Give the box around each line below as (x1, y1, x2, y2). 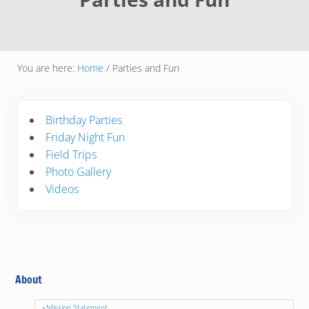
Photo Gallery (45, 163, 111, 179)
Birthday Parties (45, 112, 122, 128)
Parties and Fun (109, 61, 179, 74)
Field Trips (45, 146, 97, 162)
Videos (45, 181, 79, 197)
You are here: (17, 61, 77, 74)
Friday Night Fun (45, 129, 125, 145)
